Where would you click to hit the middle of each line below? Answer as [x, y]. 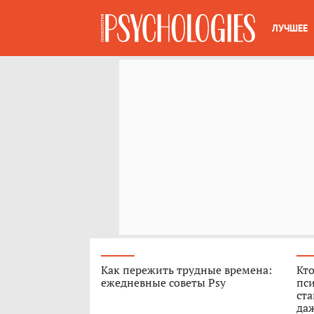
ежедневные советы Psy [163, 282]
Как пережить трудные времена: [186, 270]
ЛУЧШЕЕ [290, 28]
